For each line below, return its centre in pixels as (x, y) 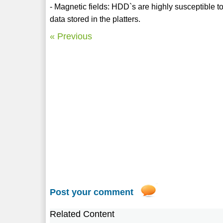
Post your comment (92, 192)
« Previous (71, 36)
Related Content (82, 214)
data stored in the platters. (95, 19)
